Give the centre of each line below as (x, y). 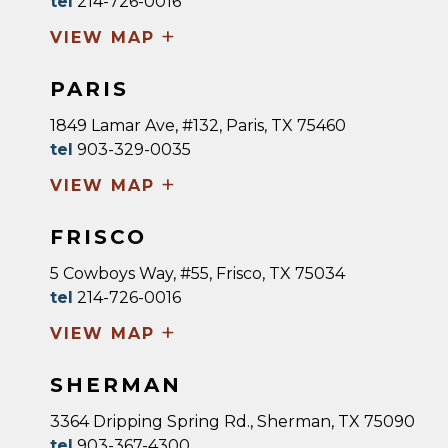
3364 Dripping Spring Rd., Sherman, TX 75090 (232, 421)
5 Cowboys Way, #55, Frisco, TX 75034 (197, 273)
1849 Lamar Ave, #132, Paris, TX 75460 (198, 125)
